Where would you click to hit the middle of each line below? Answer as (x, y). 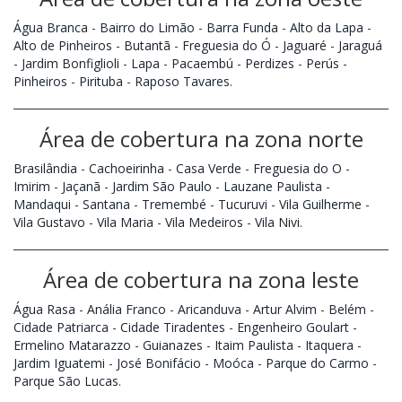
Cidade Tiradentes (173, 327)
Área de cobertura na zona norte (201, 138)
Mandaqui (42, 204)
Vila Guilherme (320, 204)
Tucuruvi (243, 204)
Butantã (147, 45)
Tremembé (174, 204)
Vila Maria (125, 222)
